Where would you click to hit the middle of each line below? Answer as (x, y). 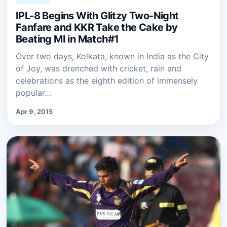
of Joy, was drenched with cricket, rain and (99, 68)
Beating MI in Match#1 (67, 39)
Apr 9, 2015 (34, 111)
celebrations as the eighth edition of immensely (107, 80)
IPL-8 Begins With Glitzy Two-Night (97, 15)
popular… (33, 92)
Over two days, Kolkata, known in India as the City (112, 56)
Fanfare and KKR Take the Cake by (97, 27)
